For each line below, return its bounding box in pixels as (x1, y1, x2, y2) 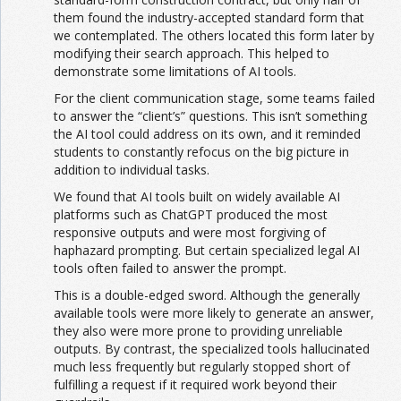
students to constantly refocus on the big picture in (54, 143, 349, 161)
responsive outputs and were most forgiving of (54, 224, 326, 242)
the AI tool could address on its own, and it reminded (54, 125, 361, 143)
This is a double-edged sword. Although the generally (54, 286, 360, 304)
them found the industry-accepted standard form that (54, 9, 364, 27)
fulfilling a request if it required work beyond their (54, 376, 337, 394)
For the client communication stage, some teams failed (54, 90, 375, 107)
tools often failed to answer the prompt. (54, 260, 286, 277)
